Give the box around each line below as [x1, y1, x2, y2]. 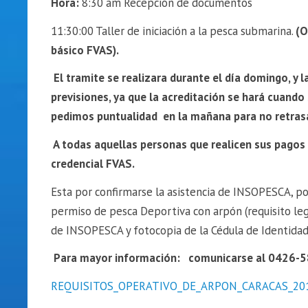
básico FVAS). [50, 42, 119, 58]
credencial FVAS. [50, 156, 135, 172]
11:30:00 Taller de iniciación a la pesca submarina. [50, 23, 296, 38]
